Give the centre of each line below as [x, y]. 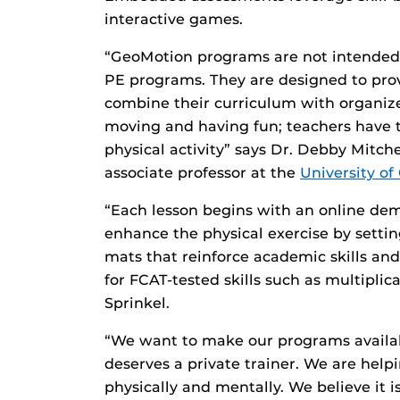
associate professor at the [202, 173]
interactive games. [174, 20]
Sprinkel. [137, 304]
